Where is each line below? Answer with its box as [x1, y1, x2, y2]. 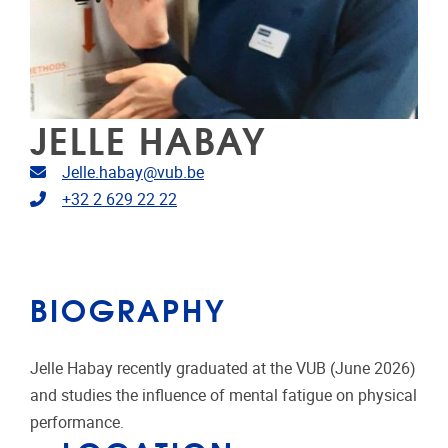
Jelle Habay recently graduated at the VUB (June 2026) [30, 358, 416, 378]
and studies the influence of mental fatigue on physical [30, 385, 417, 405]
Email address [45, 161, 145, 181]
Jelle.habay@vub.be [62, 162, 204, 182]
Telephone [45, 188, 118, 208]
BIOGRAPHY [30, 284, 227, 331]
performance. [30, 412, 124, 432]
